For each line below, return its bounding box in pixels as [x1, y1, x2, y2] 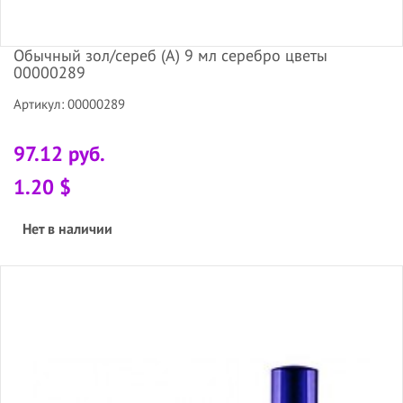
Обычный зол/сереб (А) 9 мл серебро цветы [13, 44, 327, 66]
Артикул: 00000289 [13, 94, 125, 112]
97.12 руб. [13, 139, 105, 166]
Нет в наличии [22, 219, 112, 237]
